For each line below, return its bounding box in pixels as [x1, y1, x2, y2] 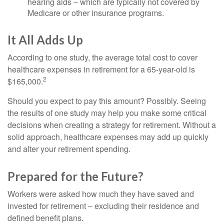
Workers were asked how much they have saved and [7, 188, 194, 199]
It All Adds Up [7, 32, 83, 47]
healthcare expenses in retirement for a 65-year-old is [7, 63, 195, 75]
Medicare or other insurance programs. [27, 7, 164, 18]
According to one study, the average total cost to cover [7, 51, 197, 63]
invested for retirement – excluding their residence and [7, 200, 199, 211]
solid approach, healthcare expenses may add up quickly [7, 131, 208, 142]
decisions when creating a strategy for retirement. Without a [7, 119, 216, 130]
